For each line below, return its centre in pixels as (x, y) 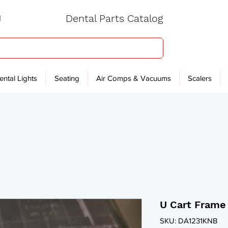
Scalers (200, 78)
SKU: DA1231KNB (189, 221)
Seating (67, 78)
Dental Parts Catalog (114, 18)
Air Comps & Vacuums (134, 78)
